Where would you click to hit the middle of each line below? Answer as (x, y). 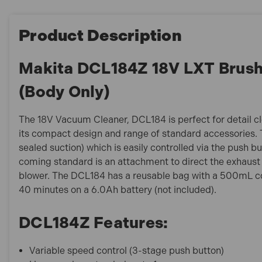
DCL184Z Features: (94, 222)
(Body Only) (64, 91)
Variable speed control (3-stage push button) (127, 250)
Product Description (100, 35)
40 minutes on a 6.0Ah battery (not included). (118, 189)
